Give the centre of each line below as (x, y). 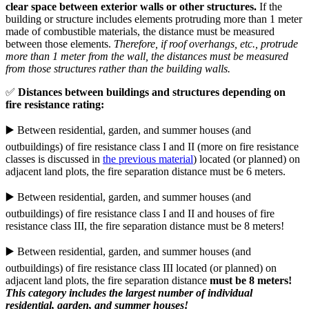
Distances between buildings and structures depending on (152, 92)
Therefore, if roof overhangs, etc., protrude (205, 44)
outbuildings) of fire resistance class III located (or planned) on (141, 268)
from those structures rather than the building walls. (118, 69)
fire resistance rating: (55, 105)
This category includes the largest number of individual (129, 293)
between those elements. (58, 44)
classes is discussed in (54, 159)
